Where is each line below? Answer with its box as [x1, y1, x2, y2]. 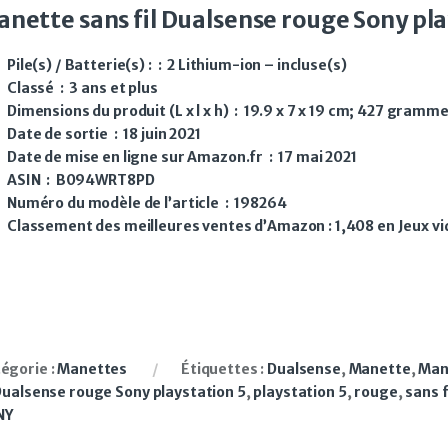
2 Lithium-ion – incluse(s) [167, 55, 347, 74]
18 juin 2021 [123, 124, 201, 143]
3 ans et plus [69, 78, 158, 97]
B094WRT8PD [55, 170, 155, 189]
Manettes [57, 359, 128, 378]
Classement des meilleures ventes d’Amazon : [7, 216, 335, 235]
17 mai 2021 [278, 147, 357, 166]
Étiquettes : [180, 359, 268, 378]
